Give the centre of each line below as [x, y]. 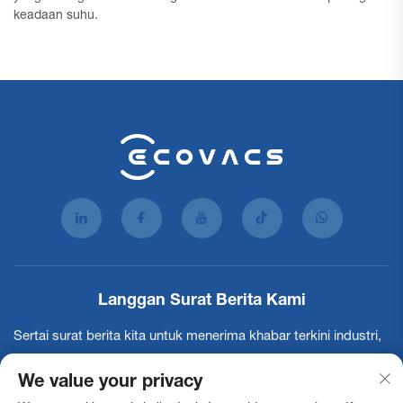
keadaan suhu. [56, 16]
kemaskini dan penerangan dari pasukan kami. [152, 366]
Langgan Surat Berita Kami [201, 302]
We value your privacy [110, 383]
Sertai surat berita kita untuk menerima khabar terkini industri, [197, 337]
